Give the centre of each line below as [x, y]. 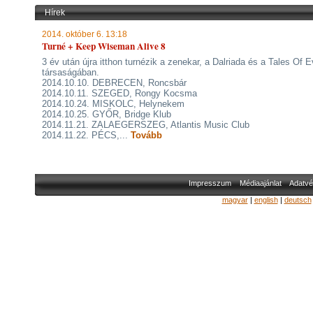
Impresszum [210, 183]
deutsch [298, 200]
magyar [235, 200]
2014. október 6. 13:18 [85, 34]
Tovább [145, 135]
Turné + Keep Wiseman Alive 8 [104, 46]
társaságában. [71, 72]
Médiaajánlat [260, 183]
